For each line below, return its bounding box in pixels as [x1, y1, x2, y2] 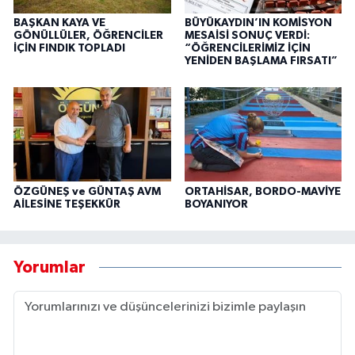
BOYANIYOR [184, 198, 248, 210]
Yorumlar [13, 259, 86, 277]
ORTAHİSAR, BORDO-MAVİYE [184, 185, 341, 197]
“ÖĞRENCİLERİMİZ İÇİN [184, 42, 311, 54]
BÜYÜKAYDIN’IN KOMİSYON [184, 17, 332, 29]
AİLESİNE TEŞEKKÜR [13, 198, 120, 210]
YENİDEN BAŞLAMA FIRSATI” [184, 55, 338, 67]
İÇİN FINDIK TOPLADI [13, 42, 125, 54]
